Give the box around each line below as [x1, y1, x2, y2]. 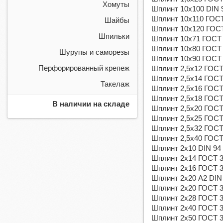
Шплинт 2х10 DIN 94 [151, 144, 221, 152]
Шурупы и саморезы [59, 48, 130, 56]
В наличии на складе [52, 100, 130, 108]
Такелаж [101, 80, 130, 88]
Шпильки [99, 32, 130, 40]
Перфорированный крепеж [38, 64, 130, 72]
